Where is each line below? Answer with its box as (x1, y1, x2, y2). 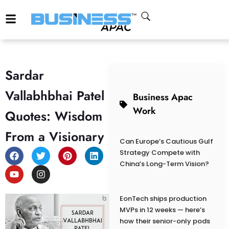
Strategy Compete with (119, 148, 200, 158)
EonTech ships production (119, 194, 207, 204)
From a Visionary (5, 127, 104, 146)
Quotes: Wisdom (5, 107, 102, 126)
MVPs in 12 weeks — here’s (119, 205, 205, 215)
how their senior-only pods (119, 216, 210, 226)
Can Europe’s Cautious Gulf (119, 136, 213, 147)
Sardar (5, 66, 44, 85)
